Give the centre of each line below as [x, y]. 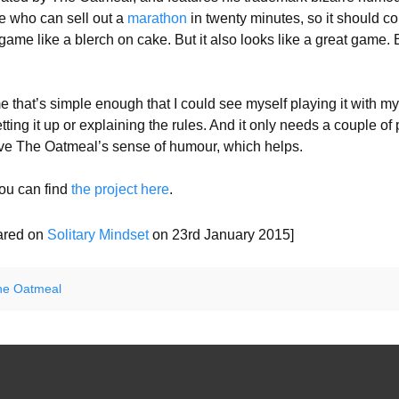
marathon [159, 18]
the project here [120, 189]
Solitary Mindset [98, 234]
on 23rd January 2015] [221, 234]
